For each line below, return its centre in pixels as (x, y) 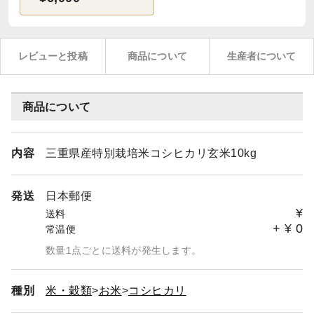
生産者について (261, 56)
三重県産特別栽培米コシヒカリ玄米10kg (151, 153)
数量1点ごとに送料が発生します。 (123, 250)
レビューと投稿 (53, 56)
